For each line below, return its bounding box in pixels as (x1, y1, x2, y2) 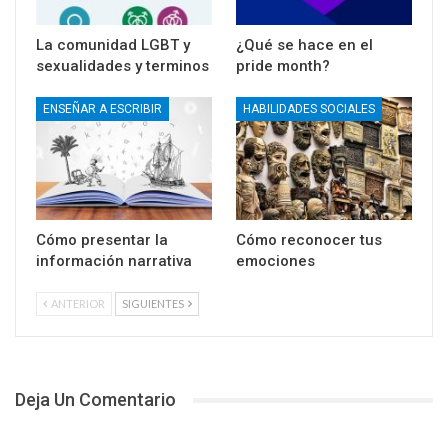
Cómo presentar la (36, 231, 168, 250)
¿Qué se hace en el (236, 36, 373, 55)
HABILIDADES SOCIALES (243, 102, 375, 117)
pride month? (236, 57, 330, 76)
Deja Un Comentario (15, 389, 176, 411)
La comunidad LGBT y (36, 36, 190, 55)
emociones (236, 252, 315, 271)
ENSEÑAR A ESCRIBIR (43, 102, 162, 117)
